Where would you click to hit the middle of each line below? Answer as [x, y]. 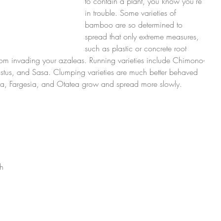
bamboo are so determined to [135, 25]
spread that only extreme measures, [143, 37]
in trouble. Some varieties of [132, 13]
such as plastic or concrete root [137, 48]
